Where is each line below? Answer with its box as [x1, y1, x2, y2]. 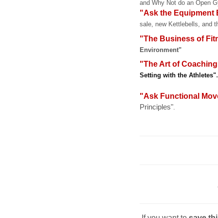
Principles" [140, 103, 173, 111]
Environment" [140, 46, 182, 54]
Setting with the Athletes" [140, 72, 216, 79]
